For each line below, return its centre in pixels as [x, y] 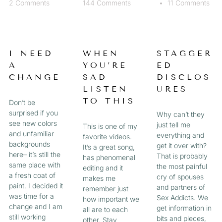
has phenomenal [109, 157]
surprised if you [33, 112]
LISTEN [105, 89]
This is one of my [110, 126]
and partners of [181, 187]
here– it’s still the [34, 154]
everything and [181, 135]
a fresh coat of [32, 175]
